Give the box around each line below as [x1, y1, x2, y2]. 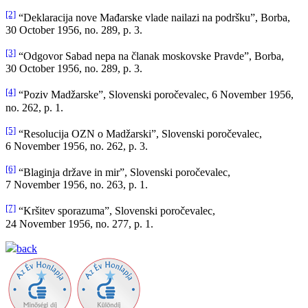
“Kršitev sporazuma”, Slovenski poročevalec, [16, 205, 215, 217]
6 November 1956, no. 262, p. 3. [5, 140, 148, 152]
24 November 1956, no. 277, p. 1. [5, 217, 153, 230]
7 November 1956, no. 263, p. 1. [5, 179, 148, 191]
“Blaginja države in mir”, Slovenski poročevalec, [16, 166, 230, 179]
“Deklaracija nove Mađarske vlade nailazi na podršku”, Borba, [16, 12, 290, 24]
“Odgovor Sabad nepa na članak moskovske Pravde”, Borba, [16, 50, 284, 63]
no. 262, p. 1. [5, 101, 63, 113]
